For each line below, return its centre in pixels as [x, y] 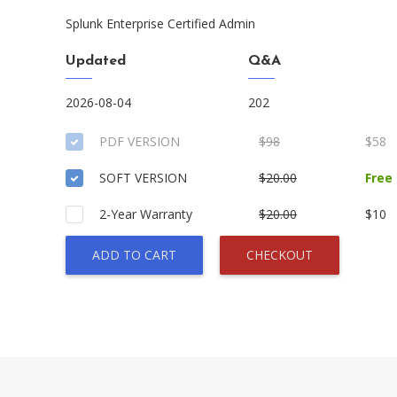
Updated [96, 61]
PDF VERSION [140, 141]
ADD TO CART [134, 255]
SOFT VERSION [143, 178]
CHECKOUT [280, 255]
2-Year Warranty [146, 214]
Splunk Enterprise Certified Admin [160, 23]
